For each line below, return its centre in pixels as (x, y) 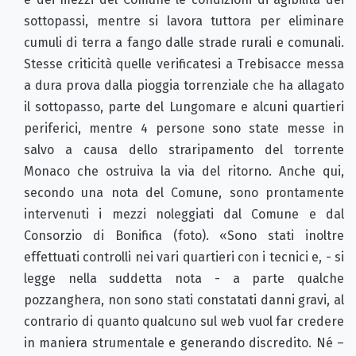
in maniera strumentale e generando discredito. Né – (184, 343)
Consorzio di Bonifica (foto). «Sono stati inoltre (184, 236)
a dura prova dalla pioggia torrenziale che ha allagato (184, 86)
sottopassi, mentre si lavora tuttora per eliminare (184, 21)
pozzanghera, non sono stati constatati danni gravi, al (184, 300)
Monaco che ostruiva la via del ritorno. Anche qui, (184, 172)
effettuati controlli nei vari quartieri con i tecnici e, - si (184, 257)
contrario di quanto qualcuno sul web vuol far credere (184, 322)
